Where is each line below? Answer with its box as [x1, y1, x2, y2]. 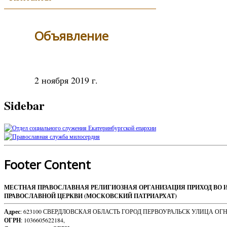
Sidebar [4, 96, 45, 114]
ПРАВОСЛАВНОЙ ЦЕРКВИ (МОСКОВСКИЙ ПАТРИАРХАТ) [4, 192, 177, 201]
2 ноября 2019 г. [34, 73, 98, 86]
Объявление [34, 27, 108, 44]
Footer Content [4, 156, 91, 173]
